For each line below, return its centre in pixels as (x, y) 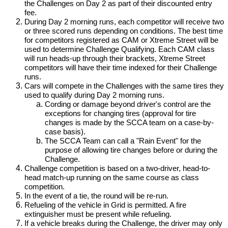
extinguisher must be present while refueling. (98, 214)
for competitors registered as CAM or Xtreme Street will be (121, 40)
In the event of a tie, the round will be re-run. (96, 196)
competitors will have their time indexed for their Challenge (121, 68)
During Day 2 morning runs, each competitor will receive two (124, 22)
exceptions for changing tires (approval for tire (120, 113)
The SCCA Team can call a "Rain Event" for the (123, 141)
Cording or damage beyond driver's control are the (128, 104)
